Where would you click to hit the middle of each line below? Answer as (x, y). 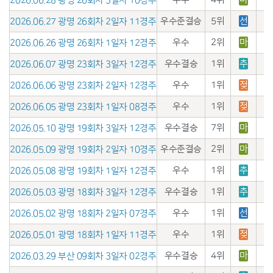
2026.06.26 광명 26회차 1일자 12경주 (83, 43)
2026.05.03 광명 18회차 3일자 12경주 (83, 192)
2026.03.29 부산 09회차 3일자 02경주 (83, 256)
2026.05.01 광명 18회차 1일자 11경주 (83, 235)
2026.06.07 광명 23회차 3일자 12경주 (83, 64)
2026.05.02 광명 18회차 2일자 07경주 (83, 213)
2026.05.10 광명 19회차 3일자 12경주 (83, 128)
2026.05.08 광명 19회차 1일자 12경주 (83, 171)
